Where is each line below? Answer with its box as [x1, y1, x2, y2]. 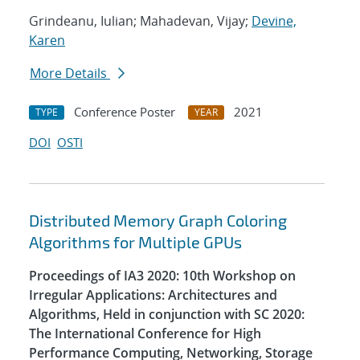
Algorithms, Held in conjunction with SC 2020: [29, 305, 305, 324]
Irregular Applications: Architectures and [29, 286, 277, 305]
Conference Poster [74, 104, 175, 121]
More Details [30, 64, 110, 83]
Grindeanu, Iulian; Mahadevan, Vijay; [29, 12, 252, 31]
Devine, [252, 12, 297, 31]
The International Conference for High [29, 325, 261, 343]
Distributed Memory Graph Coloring [29, 211, 287, 231]
